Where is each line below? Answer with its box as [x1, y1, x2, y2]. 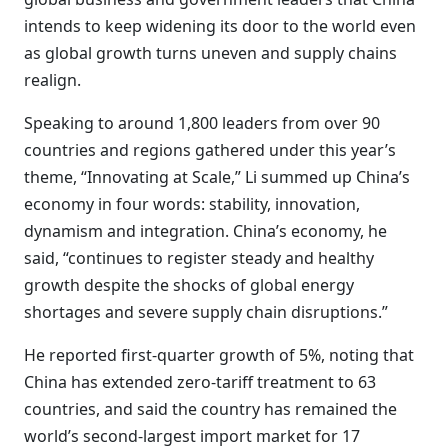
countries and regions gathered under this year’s [24, 139, 396, 161]
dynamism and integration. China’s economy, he [24, 220, 387, 242]
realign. [24, 69, 81, 91]
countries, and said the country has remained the [24, 398, 397, 420]
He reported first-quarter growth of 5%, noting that [24, 344, 414, 366]
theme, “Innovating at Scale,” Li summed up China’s [24, 166, 410, 188]
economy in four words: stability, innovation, [24, 193, 360, 215]
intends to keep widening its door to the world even [24, 15, 416, 37]
